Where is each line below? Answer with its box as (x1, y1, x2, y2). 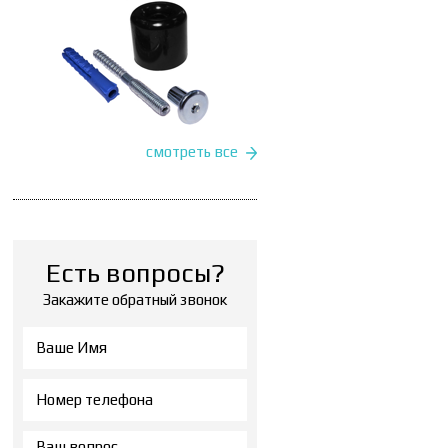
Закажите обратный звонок (43, 290, 227, 308)
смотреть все (146, 142, 238, 160)
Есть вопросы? (45, 257, 225, 288)
